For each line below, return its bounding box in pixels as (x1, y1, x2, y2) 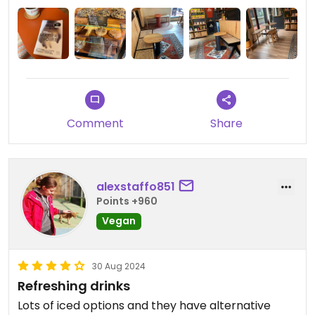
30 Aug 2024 (92, 260, 146, 273)
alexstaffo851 (96, 178, 175, 195)
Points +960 (96, 193, 157, 208)
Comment (66, 115, 124, 132)
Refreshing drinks (18, 277, 130, 295)
